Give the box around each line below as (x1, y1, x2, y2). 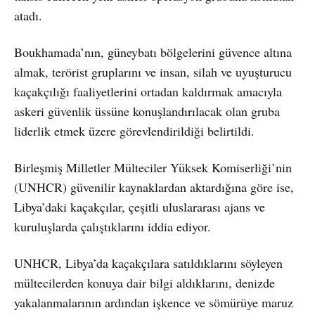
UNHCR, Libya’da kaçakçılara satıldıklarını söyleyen (14, 254, 283, 271)
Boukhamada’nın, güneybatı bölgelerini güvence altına (14, 43, 292, 60)
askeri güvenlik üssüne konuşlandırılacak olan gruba (14, 102, 280, 120)
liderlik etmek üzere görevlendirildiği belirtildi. (14, 122, 255, 139)
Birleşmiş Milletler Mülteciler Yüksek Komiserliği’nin (14, 158, 292, 176)
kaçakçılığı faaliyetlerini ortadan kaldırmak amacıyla (14, 82, 282, 100)
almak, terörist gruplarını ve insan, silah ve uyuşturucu (14, 63, 292, 80)
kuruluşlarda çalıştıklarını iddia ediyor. (14, 217, 211, 235)
